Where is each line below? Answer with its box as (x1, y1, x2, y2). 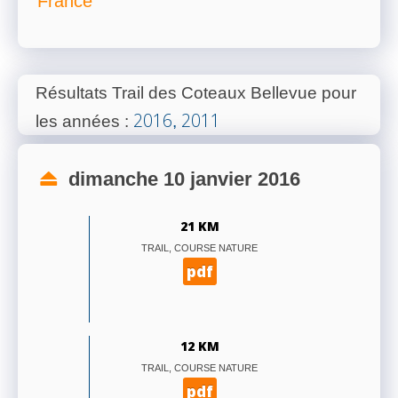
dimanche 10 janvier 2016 (62, 168, 300, 191)
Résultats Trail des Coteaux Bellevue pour (36, 84, 356, 103)
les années (36, 112, 120, 131)
